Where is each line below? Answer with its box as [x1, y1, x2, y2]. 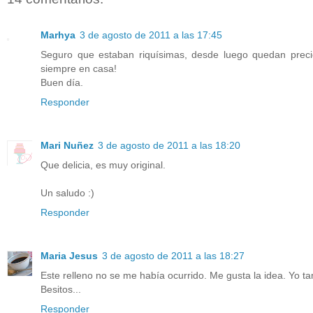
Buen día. [41, 76, 83, 88]
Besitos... [41, 283, 81, 295]
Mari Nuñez [41, 139, 94, 151]
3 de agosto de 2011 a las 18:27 [102, 249, 245, 261]
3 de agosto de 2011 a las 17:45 [80, 29, 222, 41]
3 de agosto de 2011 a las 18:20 [98, 139, 240, 151]
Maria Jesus [41, 249, 98, 261]
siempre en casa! [41, 62, 117, 74]
